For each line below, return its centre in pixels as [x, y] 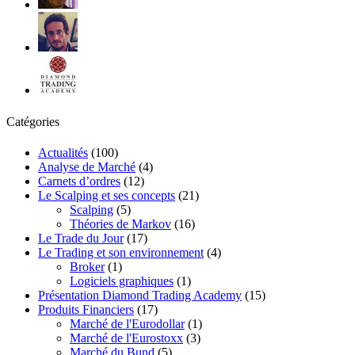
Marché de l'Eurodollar [127, 323]
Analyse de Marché [87, 166]
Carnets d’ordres [79, 181]
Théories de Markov [120, 223]
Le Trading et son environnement [121, 252]
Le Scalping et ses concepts [107, 195]
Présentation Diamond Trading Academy [140, 295]
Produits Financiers [86, 309]
